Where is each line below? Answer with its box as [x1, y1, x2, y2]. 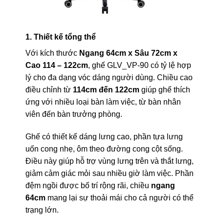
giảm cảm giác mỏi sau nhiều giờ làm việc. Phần [25, 169, 194, 177]
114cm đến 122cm [72, 85, 139, 94]
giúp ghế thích [139, 85, 190, 94]
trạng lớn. [25, 205, 59, 214]
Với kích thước [25, 48, 79, 57]
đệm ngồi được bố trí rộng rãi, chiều [25, 181, 151, 190]
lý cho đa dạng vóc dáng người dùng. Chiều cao [25, 73, 193, 82]
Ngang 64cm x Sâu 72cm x [79, 48, 177, 57]
